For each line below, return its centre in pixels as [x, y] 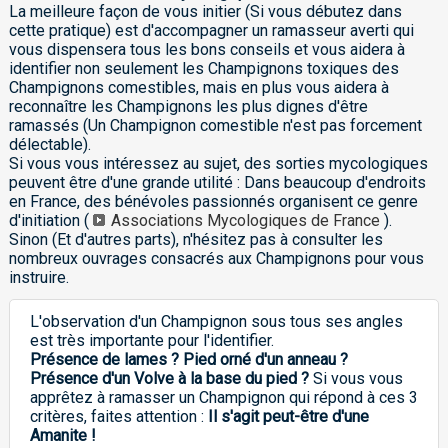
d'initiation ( [50, 221]
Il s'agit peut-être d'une [288, 417]
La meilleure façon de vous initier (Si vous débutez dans [205, 12]
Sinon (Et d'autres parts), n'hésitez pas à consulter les [195, 240]
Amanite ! [62, 436]
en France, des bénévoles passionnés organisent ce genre [213, 202]
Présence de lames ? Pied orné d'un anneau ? [188, 360]
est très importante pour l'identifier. [151, 341]
